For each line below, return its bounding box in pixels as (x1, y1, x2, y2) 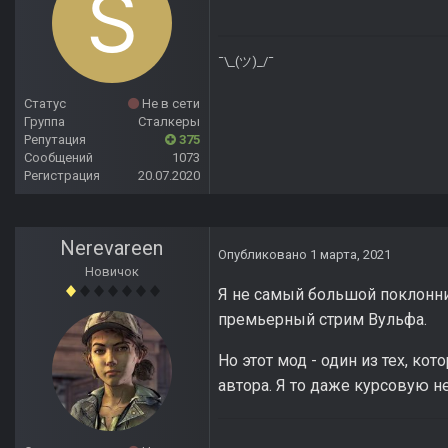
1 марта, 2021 (310, 247, 391, 263)
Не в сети (139, 96, 200, 112)
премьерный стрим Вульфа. (218, 310, 431, 330)
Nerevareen (60, 236, 164, 261)
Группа (24, 114, 65, 130)
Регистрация (24, 168, 100, 184)
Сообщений (24, 150, 93, 166)
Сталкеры (138, 114, 200, 130)
